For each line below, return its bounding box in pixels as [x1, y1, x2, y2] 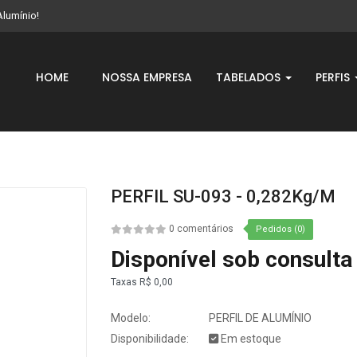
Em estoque [218, 332, 281, 346]
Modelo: [111, 312, 151, 325]
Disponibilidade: [111, 332, 189, 346]
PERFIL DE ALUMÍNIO [206, 312, 312, 325]
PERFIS [316, 69, 353, 85]
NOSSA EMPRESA [102, 69, 192, 85]
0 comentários [169, 223, 233, 235]
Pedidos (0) [256, 224, 305, 235]
